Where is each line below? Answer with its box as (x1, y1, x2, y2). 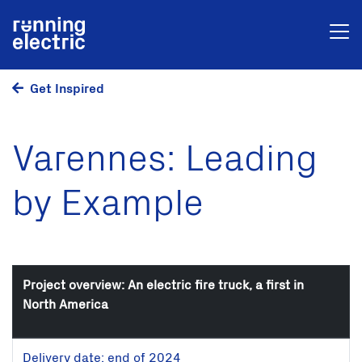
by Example (12, 185, 204, 222)
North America (23, 298, 108, 311)
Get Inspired (30, 82, 104, 95)
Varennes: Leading (12, 141, 318, 178)
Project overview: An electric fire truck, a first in (23, 279, 304, 292)
